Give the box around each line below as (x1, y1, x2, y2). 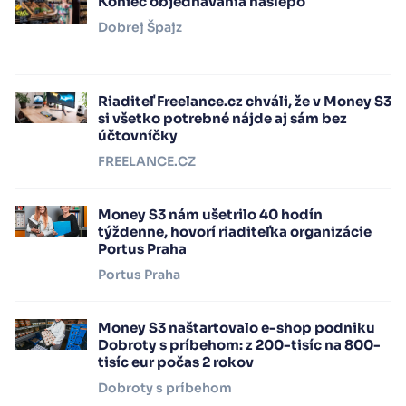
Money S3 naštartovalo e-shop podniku (98, 319, 375, 336)
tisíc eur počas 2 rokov (98, 353, 254, 371)
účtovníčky (98, 127, 178, 144)
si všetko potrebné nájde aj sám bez (98, 110, 347, 127)
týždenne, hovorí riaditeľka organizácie (98, 223, 372, 240)
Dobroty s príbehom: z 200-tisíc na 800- (98, 336, 381, 353)
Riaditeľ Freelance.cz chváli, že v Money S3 (98, 92, 391, 110)
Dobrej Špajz (98, 19, 182, 35)
